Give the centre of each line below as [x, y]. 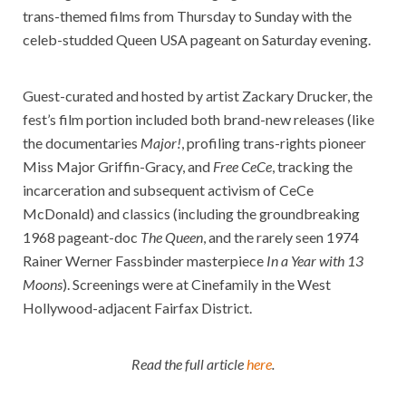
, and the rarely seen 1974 [281, 237]
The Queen [172, 237]
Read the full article [189, 363]
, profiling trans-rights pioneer [274, 142]
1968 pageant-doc [82, 237]
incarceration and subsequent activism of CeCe [168, 189]
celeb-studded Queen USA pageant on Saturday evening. [197, 39]
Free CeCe [242, 166]
